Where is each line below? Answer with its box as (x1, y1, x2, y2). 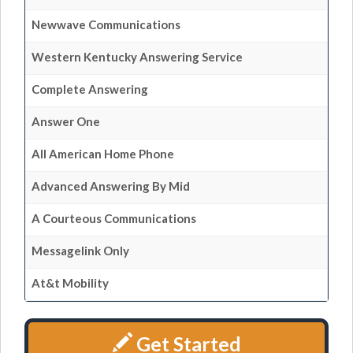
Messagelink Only (32, 243, 129, 258)
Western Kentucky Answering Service (32, 50, 243, 64)
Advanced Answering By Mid (32, 179, 190, 193)
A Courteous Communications (32, 211, 196, 225)
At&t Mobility (32, 276, 109, 290)
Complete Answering (32, 82, 148, 96)
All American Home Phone (32, 147, 174, 161)
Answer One (32, 114, 100, 128)
